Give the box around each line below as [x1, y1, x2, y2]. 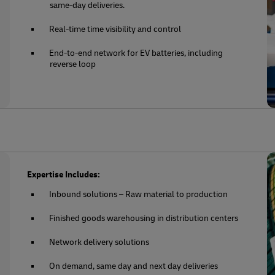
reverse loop [50, 58, 96, 69]
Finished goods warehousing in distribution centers [49, 212, 239, 223]
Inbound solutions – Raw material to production [49, 188, 228, 199]
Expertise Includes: [27, 169, 101, 180]
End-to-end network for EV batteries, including [49, 47, 223, 58]
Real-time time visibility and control [49, 23, 182, 34]
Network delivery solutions [49, 236, 150, 247]
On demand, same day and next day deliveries [49, 260, 219, 271]
